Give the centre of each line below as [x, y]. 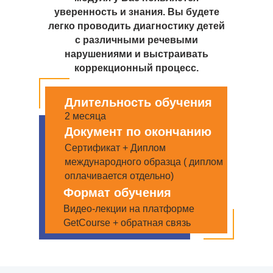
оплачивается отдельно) [119, 176]
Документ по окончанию [138, 132]
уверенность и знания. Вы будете [136, 12]
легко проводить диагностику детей [136, 26]
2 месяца [85, 116]
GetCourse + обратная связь [127, 223]
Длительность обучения [138, 102]
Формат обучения [117, 193]
